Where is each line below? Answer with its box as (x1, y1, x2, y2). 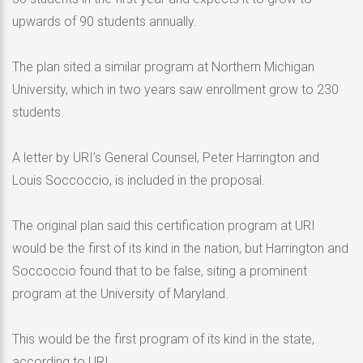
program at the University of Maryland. (12, 285, 228, 301)
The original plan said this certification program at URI (12, 217, 315, 233)
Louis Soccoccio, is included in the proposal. (12, 172, 265, 188)
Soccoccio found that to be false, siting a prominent (12, 263, 307, 279)
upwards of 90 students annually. (12, 13, 197, 29)
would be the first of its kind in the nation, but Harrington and (12, 240, 348, 256)
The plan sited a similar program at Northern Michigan (12, 58, 314, 75)
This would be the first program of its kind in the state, (12, 331, 314, 347)
